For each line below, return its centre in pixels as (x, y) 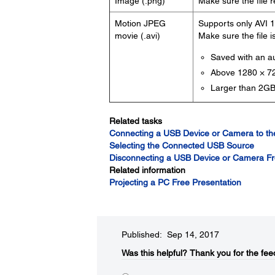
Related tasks (135, 121)
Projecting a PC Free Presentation (175, 182)
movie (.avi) (137, 36)
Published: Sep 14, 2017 (170, 234)
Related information (147, 170)
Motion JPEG (140, 23)
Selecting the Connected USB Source (181, 145)
